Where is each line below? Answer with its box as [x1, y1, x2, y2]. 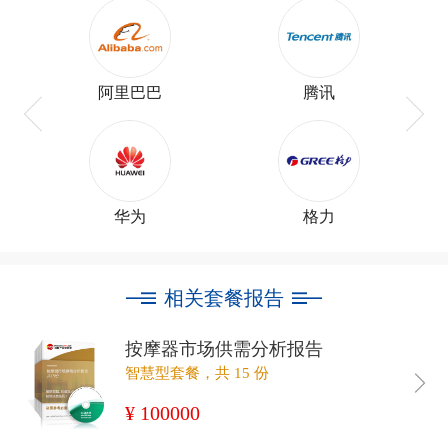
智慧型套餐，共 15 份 [125, 365, 269, 382]
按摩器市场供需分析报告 [125, 339, 323, 360]
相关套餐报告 [164, 287, 284, 310]
